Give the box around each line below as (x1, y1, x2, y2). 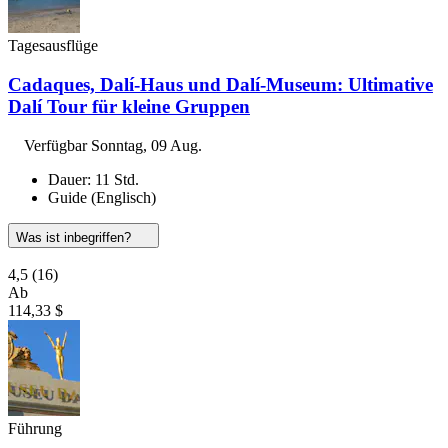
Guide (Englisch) (48, 188, 156, 206)
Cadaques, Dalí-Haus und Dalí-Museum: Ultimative (8, 73, 433, 95)
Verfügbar (24, 136, 91, 154)
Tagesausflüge (8, 37, 98, 55)
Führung (8, 419, 62, 437)
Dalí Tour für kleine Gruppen (8, 95, 250, 117)
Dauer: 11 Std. (48, 170, 139, 188)
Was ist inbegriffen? (16, 229, 135, 245)
